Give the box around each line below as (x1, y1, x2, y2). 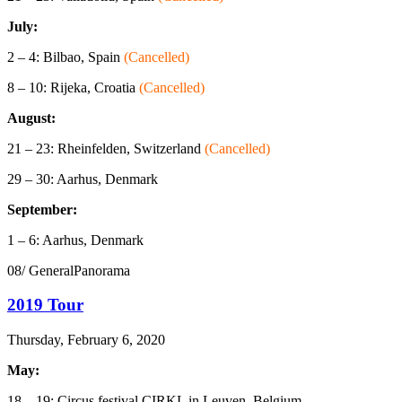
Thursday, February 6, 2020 (7, 332, 165, 348)
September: (7, 201, 77, 217)
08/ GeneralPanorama (7, 262, 130, 278)
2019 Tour (7, 295, 83, 315)
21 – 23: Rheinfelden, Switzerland (7, 140, 205, 156)
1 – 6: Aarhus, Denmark (7, 232, 144, 248)
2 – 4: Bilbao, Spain (7, 48, 124, 65)
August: (7, 109, 56, 126)
